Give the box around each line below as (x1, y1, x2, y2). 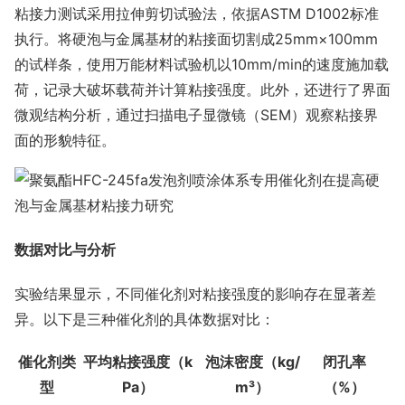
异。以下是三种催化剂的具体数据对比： (14, 310, 275, 329)
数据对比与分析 (14, 240, 116, 259)
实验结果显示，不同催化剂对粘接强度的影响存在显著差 (14, 285, 376, 304)
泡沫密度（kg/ (204, 353, 300, 372)
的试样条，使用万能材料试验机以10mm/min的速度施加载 (14, 54, 389, 73)
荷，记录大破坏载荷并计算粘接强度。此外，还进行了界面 (14, 80, 391, 99)
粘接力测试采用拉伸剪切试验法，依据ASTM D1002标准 (14, 4, 379, 23)
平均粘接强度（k (82, 353, 193, 372)
